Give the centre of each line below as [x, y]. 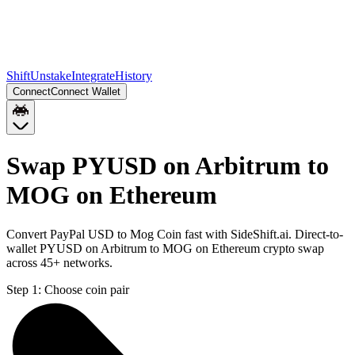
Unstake [51, 76]
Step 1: [24, 289]
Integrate [93, 76]
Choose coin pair [87, 289]
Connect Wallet [86, 92]
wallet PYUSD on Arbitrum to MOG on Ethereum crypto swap [165, 248]
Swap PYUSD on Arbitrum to [168, 166]
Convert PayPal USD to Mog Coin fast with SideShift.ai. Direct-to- [175, 234]
